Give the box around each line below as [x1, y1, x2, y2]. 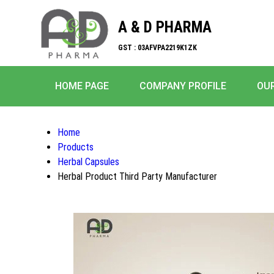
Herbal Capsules [57, 156, 119, 168]
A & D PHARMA [117, 18, 212, 36]
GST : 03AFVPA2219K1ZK [117, 43, 197, 52]
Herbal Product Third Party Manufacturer [57, 171, 217, 182]
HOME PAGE [55, 80, 109, 92]
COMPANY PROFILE [139, 80, 226, 92]
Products [57, 141, 94, 153]
